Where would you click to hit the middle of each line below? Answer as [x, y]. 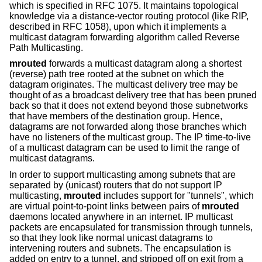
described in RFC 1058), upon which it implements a [118, 26]
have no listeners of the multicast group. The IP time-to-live [130, 137]
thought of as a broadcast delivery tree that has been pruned [133, 95]
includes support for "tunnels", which [177, 195]
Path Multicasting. [46, 47]
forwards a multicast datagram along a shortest [144, 64]
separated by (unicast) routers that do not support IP [116, 185]
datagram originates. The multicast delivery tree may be [124, 85]
